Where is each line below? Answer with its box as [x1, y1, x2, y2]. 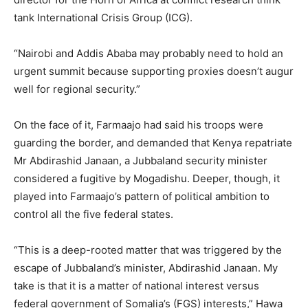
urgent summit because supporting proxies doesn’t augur [14, 65, 294, 78]
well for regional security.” [14, 82, 140, 96]
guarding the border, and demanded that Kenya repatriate [14, 136, 292, 150]
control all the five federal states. [14, 208, 173, 221]
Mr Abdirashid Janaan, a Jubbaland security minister [14, 154, 267, 168]
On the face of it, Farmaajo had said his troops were [14, 118, 263, 132]
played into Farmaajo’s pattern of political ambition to [14, 190, 269, 203]
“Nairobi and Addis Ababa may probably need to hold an [14, 47, 283, 60]
